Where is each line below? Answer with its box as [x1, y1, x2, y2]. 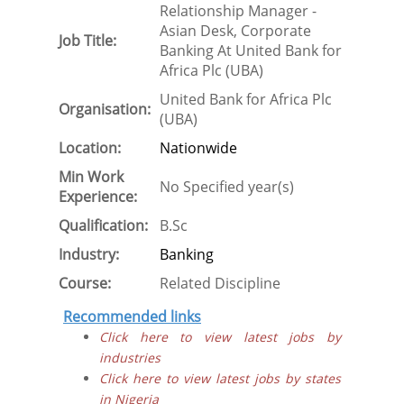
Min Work [59, 167, 124, 187]
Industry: [59, 244, 119, 264]
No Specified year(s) [160, 177, 294, 197]
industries [99, 349, 161, 366]
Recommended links [63, 307, 201, 326]
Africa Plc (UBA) [160, 60, 263, 80]
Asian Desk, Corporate [160, 21, 311, 41]
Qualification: [59, 216, 148, 235]
